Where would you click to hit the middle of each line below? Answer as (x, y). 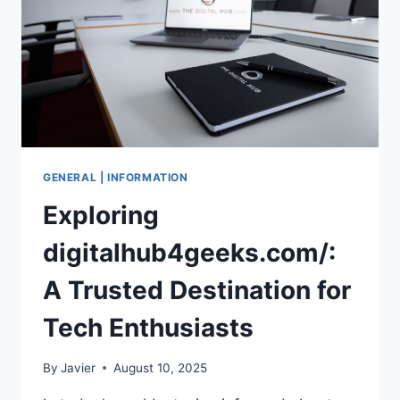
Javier (79, 367)
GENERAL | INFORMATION (116, 178)
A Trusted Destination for (197, 291)
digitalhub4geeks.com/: (189, 253)
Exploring (101, 216)
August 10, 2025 (161, 367)
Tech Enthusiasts (148, 328)
